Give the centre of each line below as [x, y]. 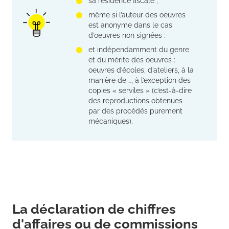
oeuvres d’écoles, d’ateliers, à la [141, 70]
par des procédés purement [135, 111]
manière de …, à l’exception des [140, 81]
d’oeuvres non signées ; [127, 36]
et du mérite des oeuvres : [132, 60]
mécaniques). [111, 121]
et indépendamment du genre [139, 50]
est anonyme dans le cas [130, 25]
